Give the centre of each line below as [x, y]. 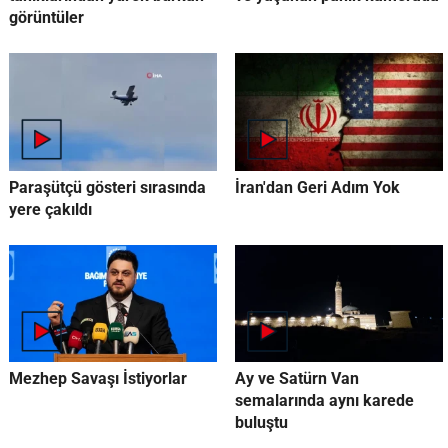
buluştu [261, 422]
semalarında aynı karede [324, 400]
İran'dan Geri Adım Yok [317, 187]
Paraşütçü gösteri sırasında [107, 187]
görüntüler [46, 18]
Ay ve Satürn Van [296, 378]
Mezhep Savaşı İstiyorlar [97, 378]
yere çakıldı [50, 209]
